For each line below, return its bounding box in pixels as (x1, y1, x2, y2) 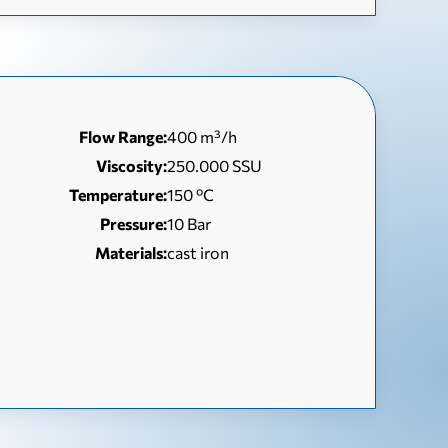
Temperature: (69, 185, 168, 204)
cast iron (167, 243, 230, 262)
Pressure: (100, 214, 168, 233)
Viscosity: (96, 156, 168, 175)
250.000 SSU (167, 156, 263, 175)
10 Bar (167, 214, 212, 233)
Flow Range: (79, 127, 168, 146)
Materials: (95, 243, 168, 262)
